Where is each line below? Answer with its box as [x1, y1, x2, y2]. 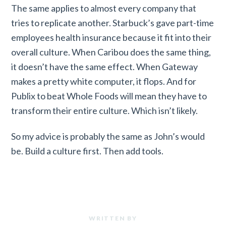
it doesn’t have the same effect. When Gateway [11, 61, 198, 73]
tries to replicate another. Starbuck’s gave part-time [11, 17, 214, 29]
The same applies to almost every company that [11, 3, 197, 14]
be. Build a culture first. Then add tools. [11, 145, 164, 156]
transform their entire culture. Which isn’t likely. [11, 105, 198, 117]
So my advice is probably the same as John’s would [11, 130, 205, 142]
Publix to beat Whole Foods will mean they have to [11, 90, 207, 102]
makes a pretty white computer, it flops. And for [11, 76, 197, 87]
